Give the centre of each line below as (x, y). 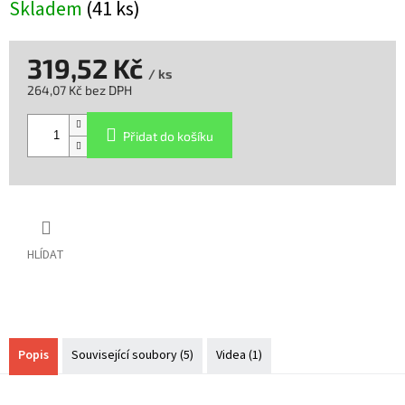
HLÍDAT (46, 255)
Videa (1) (239, 356)
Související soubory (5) (132, 356)
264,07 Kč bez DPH (80, 90)
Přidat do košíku (168, 137)
